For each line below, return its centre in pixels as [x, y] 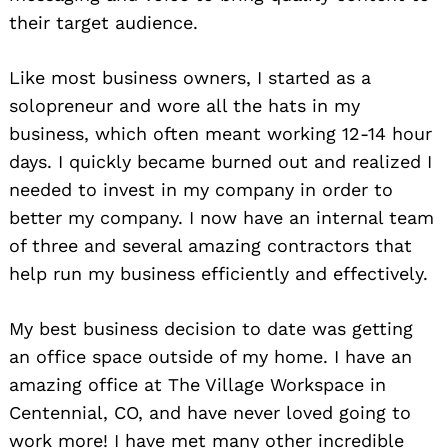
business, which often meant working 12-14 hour [220, 133]
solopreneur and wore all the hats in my [184, 105]
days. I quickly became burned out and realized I [220, 161]
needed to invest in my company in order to [201, 189]
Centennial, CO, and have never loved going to [210, 412]
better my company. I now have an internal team [221, 217]
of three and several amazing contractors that [210, 245]
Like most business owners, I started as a [190, 77]
